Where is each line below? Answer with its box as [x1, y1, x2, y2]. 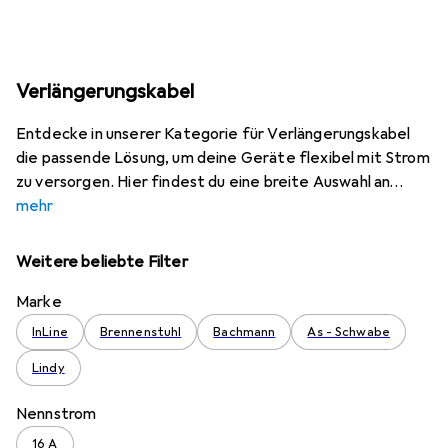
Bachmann [213, 324, 276, 340]
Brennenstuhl [99, 324, 182, 340]
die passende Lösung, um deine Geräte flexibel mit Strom [16, 148, 430, 168]
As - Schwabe [307, 324, 390, 340]
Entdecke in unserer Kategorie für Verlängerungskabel [16, 124, 411, 144]
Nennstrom [16, 404, 97, 424]
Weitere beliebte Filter [16, 252, 188, 272]
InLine [32, 324, 68, 340]
